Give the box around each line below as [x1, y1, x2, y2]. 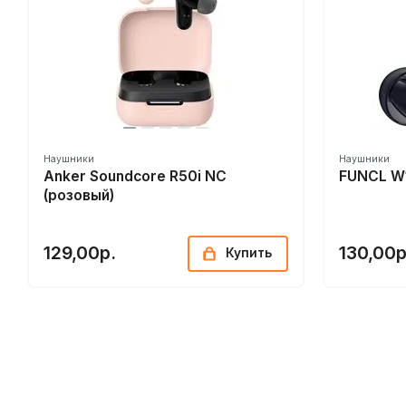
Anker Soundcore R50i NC [43, 168, 227, 186]
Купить [226, 246, 272, 260]
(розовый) [43, 187, 114, 205]
